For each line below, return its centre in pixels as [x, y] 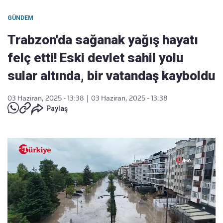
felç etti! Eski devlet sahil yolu [95, 58]
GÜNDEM [20, 18]
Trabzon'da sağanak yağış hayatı [103, 40]
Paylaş [57, 109]
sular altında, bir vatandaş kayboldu [111, 76]
